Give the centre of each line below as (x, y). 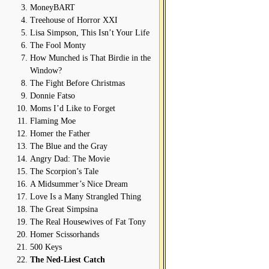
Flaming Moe (53, 121)
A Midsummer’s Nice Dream (79, 184)
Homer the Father (60, 134)
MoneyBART (53, 8)
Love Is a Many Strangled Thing (86, 197)
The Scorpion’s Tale (64, 171)
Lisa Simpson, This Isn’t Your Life (90, 33)
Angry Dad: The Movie (70, 159)
